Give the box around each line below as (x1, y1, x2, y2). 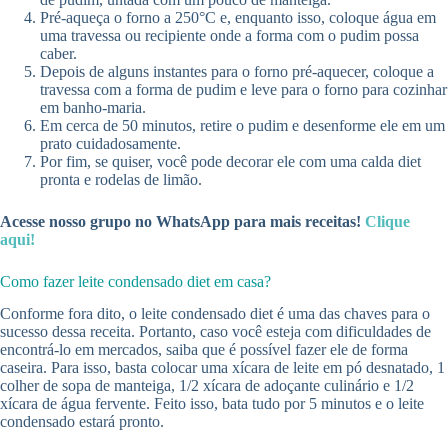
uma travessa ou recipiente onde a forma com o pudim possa (40, 26, 419, 44)
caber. (40, 44, 77, 62)
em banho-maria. (40, 98, 146, 116)
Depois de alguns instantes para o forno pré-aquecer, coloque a (40, 62, 434, 80)
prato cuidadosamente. (40, 134, 181, 152)
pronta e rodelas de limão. (40, 170, 202, 188)
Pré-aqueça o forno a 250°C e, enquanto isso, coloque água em (40, 8, 436, 26)
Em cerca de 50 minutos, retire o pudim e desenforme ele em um (40, 116, 445, 134)
